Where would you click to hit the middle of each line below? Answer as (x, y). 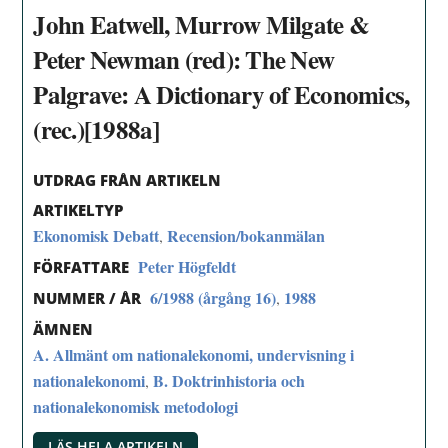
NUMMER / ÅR (87, 298)
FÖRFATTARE (81, 267)
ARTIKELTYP (78, 210)
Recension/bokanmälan (246, 236)
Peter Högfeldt (187, 267)
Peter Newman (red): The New (184, 59)
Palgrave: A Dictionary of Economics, (221, 94)
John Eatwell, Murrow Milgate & (201, 24)
